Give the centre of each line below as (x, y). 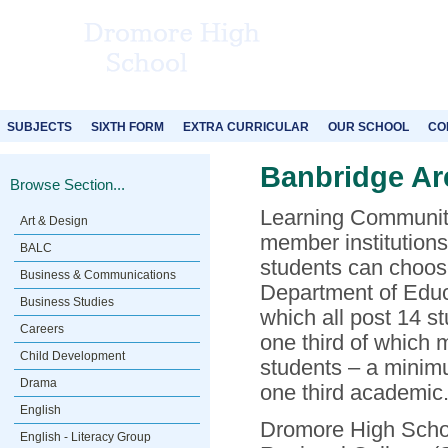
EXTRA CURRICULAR (246, 127)
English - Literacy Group (85, 437)
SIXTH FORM (127, 127)
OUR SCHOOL (368, 127)
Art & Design (54, 221)
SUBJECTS (39, 127)
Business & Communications (98, 275)
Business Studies (67, 302)
